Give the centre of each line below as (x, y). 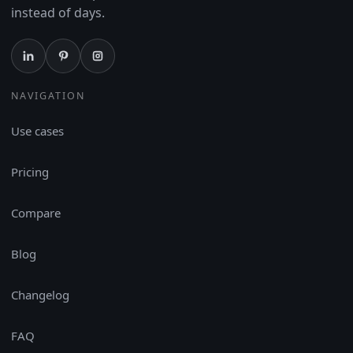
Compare (36, 213)
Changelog (40, 295)
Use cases (37, 131)
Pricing (30, 172)
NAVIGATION (48, 96)
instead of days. (58, 13)
